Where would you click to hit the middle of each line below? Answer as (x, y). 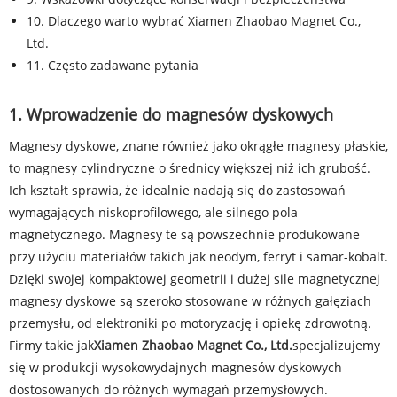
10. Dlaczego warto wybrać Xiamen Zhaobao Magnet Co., (194, 21)
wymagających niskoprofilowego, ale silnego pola (153, 212)
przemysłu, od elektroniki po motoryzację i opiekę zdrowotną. (190, 323)
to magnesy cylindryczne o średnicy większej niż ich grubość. (190, 168)
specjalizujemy (336, 345)
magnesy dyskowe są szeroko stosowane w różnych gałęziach (190, 301)
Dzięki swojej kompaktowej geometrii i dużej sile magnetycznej (195, 279)
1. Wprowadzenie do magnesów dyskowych (171, 114)
